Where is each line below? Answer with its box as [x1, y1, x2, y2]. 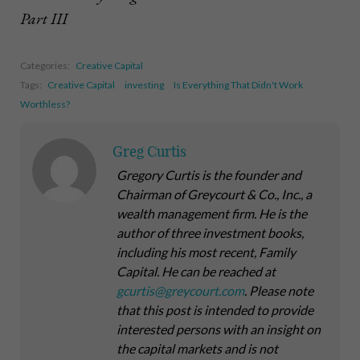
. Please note [244, 283, 313, 299]
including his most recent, [117, 244, 259, 260]
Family [259, 244, 296, 260]
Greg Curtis [112, 142, 186, 162]
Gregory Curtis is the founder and [117, 167, 301, 183]
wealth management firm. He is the [117, 206, 307, 222]
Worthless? [20, 98, 70, 111]
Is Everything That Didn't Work [174, 79, 303, 92]
